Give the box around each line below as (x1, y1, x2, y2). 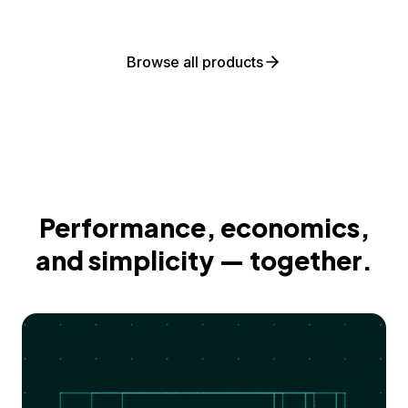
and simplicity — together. (36, 244, 372, 276)
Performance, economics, (38, 211, 370, 243)
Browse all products (127, 53, 263, 71)
